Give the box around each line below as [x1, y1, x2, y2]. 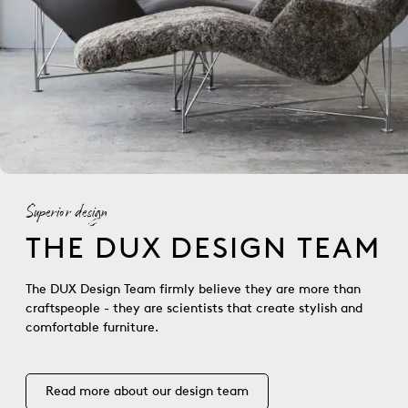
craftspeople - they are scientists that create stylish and [25, 301, 362, 317]
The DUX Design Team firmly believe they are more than [25, 281, 361, 298]
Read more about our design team [46, 383, 249, 400]
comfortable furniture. [25, 320, 158, 336]
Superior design [25, 200, 107, 227]
